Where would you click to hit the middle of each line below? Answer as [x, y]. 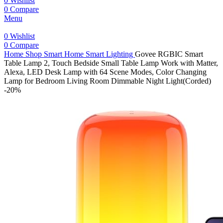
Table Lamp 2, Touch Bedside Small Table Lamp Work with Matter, [111, 63]
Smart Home [65, 54]
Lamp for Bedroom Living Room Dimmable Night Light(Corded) [108, 81]
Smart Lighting [110, 54]
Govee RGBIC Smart [169, 54]
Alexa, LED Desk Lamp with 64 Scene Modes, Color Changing [105, 72]
